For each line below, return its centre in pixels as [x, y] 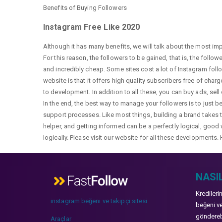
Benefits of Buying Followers [85, 8]
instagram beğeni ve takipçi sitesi [99, 201]
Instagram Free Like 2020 [92, 27]
